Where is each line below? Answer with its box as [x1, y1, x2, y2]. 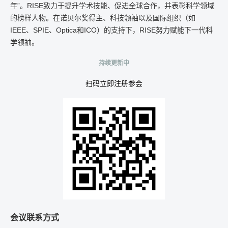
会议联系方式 [10, 213, 59, 222]
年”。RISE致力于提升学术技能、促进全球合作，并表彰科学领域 [10, 2, 214, 10]
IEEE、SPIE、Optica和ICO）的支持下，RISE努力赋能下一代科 [10, 26, 213, 35]
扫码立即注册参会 [85, 79, 142, 88]
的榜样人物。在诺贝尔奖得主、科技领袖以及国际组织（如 [10, 14, 195, 22]
